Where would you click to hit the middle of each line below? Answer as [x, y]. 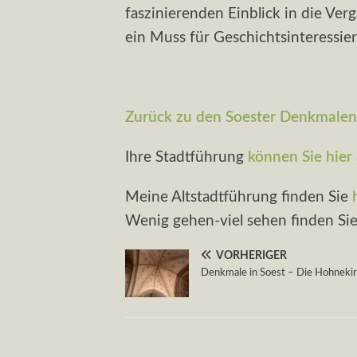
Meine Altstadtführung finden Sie [239, 197]
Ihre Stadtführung [186, 157]
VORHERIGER [251, 255]
